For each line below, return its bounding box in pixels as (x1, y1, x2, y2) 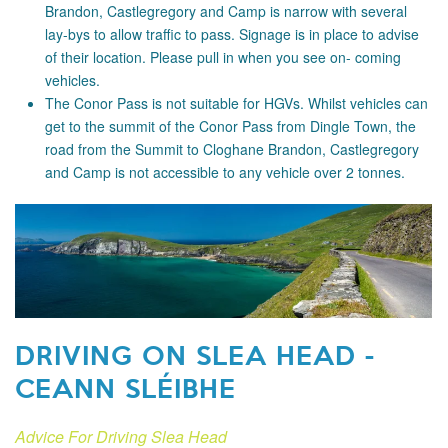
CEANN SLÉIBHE (15, 368, 236, 406)
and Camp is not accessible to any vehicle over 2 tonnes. (45, 162, 405, 183)
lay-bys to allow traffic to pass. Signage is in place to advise (45, 24, 419, 45)
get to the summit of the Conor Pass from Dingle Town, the (45, 116, 416, 137)
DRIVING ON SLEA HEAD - (15, 335, 375, 373)
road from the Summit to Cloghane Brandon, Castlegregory (45, 139, 419, 160)
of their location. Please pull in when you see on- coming (45, 47, 401, 68)
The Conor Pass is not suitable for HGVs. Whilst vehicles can (45, 93, 428, 114)
